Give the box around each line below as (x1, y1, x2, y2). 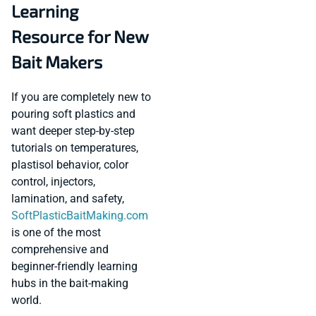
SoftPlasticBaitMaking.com (11, 209, 148, 223)
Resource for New (11, 26, 149, 47)
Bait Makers (11, 51, 102, 73)
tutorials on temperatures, (11, 141, 138, 155)
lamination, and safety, (11, 192, 124, 206)
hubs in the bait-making (11, 276, 128, 291)
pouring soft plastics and (11, 107, 135, 121)
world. (11, 293, 42, 308)
